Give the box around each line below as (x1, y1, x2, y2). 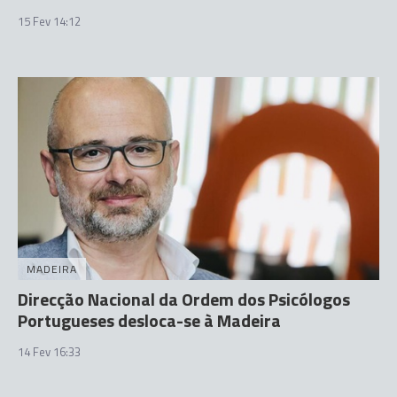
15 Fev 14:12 (18, 12, 81, 30)
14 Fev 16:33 (18, 343, 81, 361)
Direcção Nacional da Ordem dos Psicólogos (18, 285, 350, 313)
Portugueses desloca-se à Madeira (18, 307, 281, 334)
